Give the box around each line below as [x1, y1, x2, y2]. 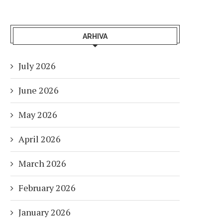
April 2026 [18, 132, 61, 145]
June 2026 [18, 84, 59, 96]
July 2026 [18, 59, 56, 72]
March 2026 [18, 157, 66, 169]
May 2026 [18, 108, 57, 120]
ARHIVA [83, 32, 108, 40]
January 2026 [18, 206, 71, 218]
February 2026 [18, 181, 76, 194]
